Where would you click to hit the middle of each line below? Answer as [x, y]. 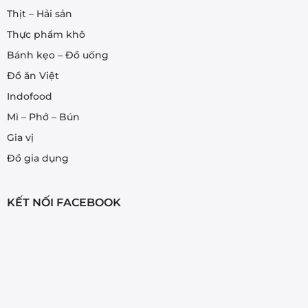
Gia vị [20, 138]
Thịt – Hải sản [39, 14]
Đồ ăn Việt [33, 76]
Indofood [29, 97]
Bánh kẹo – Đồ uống [57, 55]
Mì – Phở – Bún [43, 117]
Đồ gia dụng [37, 158]
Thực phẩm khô [46, 35]
